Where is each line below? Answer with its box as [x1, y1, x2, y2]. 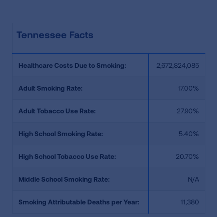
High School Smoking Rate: [18, 129, 103, 138]
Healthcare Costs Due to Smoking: [18, 61, 126, 69]
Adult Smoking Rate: [18, 84, 82, 92]
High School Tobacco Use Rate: [18, 152, 116, 160]
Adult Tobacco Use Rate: [18, 107, 95, 115]
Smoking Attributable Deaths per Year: [18, 198, 139, 206]
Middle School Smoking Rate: [18, 175, 109, 183]
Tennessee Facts [16, 29, 93, 40]
